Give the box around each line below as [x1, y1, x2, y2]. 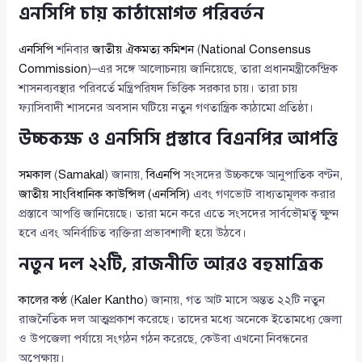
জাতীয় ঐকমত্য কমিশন [92, 41, 195, 57]
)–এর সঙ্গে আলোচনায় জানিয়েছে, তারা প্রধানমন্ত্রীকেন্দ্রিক [87, 61, 339, 76]
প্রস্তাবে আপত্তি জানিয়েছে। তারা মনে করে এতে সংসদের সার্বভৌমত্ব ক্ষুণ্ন [19, 205, 339, 221]
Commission [19, 61, 88, 76]
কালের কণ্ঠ [19, 292, 68, 307]
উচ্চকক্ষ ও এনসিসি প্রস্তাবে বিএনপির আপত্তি [19, 124, 339, 154]
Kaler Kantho [74, 292, 145, 307]
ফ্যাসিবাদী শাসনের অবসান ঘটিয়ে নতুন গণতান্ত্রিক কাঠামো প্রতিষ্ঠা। [19, 99, 314, 115]
